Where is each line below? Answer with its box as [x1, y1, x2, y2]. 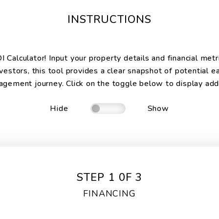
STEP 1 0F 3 [76, 170, 143, 185]
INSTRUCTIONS [67, 12, 152, 27]
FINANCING [83, 188, 136, 199]
